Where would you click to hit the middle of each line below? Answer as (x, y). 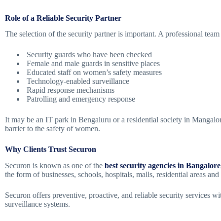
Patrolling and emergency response (80, 99)
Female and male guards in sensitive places (92, 64)
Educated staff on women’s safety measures (93, 73)
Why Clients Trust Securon (51, 149)
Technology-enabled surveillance (77, 81)
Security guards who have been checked (88, 55)
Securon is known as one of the (54, 166)
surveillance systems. (37, 204)
